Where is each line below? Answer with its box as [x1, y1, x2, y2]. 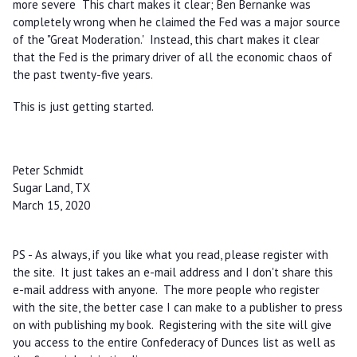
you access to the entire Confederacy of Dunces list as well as [12, 334, 335, 350]
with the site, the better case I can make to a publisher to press [12, 299, 343, 315]
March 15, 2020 [12, 197, 90, 213]
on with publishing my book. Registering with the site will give [12, 316, 331, 332]
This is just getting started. [12, 98, 154, 114]
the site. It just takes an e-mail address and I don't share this [12, 264, 333, 280]
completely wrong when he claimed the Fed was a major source [12, 14, 340, 29]
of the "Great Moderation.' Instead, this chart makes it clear [12, 31, 320, 47]
